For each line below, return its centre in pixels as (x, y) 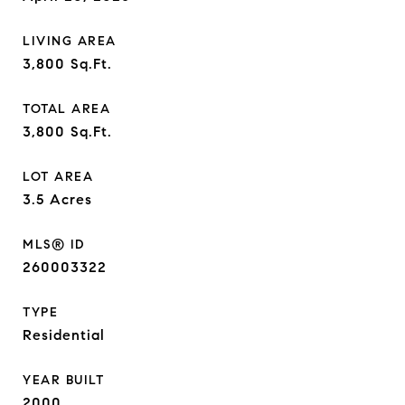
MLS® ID (54, 245)
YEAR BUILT (63, 380)
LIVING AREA (70, 41)
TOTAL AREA (66, 109)
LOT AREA (58, 177)
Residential (64, 335)
